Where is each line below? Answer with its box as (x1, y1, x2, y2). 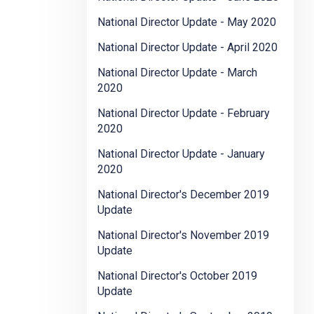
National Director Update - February (97, 107, 270, 121)
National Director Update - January (97, 147, 265, 161)
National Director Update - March (97, 66, 257, 80)
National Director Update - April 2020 (97, 41, 278, 55)
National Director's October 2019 (97, 269, 257, 283)
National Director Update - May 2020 (97, 15, 276, 29)
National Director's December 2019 (97, 188, 269, 202)
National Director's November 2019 (97, 228, 269, 243)
